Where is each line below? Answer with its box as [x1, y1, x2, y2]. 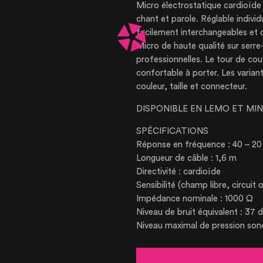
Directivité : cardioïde [136, 167, 221, 176]
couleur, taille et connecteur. [136, 82, 247, 91]
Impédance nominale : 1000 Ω [136, 194, 253, 203]
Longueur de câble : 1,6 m [136, 153, 237, 163]
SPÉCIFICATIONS [136, 126, 208, 136]
